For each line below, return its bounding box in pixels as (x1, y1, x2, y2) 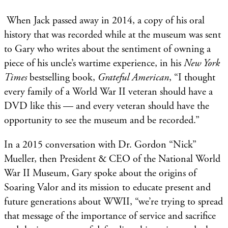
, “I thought (169, 71, 215, 84)
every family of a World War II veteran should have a (4, 85, 213, 98)
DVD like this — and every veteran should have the (4, 99, 209, 112)
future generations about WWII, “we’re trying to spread (4, 195, 223, 208)
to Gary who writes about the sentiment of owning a (4, 42, 211, 55)
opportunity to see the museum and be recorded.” (4, 113, 199, 127)
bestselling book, (27, 71, 98, 84)
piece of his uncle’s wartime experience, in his (4, 56, 184, 70)
